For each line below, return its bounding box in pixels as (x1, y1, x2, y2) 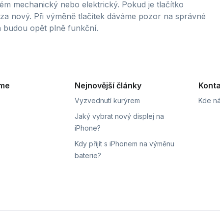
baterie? (75, 151, 101, 160)
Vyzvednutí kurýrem (75, 96, 140, 105)
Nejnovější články (75, 81, 141, 90)
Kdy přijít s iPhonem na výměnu (75, 139, 174, 148)
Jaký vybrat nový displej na (75, 112, 164, 120)
